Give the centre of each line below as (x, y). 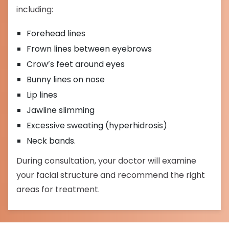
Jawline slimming (61, 110)
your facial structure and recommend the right (111, 175)
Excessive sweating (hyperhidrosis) (97, 125)
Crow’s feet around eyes (76, 64)
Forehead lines (56, 33)
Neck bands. (51, 141)
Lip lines (42, 95)
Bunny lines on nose (66, 79)
